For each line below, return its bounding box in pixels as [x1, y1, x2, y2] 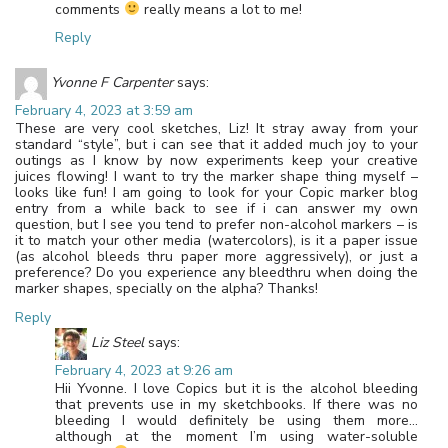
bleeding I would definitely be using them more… [55, 411, 418, 431]
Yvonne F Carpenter [51, 73, 173, 93]
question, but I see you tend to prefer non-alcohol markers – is [15, 215, 418, 235]
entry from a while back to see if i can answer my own [15, 199, 418, 219]
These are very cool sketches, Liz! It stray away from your [15, 119, 418, 139]
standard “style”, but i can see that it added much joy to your [15, 135, 418, 155]
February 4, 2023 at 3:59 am [15, 101, 193, 121]
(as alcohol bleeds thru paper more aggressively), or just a [15, 247, 418, 267]
